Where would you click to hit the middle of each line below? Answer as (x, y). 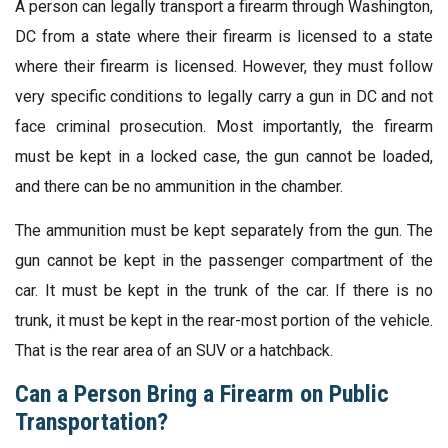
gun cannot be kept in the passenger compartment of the (224, 260)
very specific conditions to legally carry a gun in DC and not (224, 96)
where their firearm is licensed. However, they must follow (224, 66)
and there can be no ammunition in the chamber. (179, 186)
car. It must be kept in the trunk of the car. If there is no (224, 290)
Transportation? (91, 421)
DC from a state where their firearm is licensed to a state (224, 36)
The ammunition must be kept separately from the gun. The (224, 230)
